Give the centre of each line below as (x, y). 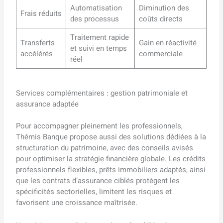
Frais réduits (41, 14)
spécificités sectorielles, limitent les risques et (94, 192)
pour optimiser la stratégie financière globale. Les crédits (111, 159)
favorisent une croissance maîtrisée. (77, 203)
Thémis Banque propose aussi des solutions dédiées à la (111, 137)
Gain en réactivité (167, 43)
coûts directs (161, 19)
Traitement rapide (99, 38)
